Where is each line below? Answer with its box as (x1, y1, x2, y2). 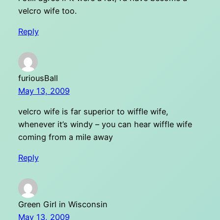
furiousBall (18, 73, 58, 83)
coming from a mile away (18, 132, 113, 142)
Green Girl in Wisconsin (18, 199, 108, 210)
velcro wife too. (18, 5, 77, 16)
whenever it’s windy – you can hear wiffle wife (18, 119, 192, 130)
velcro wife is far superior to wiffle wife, (18, 107, 168, 117)
